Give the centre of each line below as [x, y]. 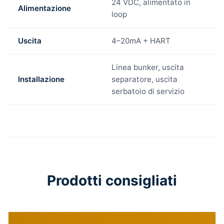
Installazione [41, 79]
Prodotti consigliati [112, 181]
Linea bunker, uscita [148, 67]
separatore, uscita [144, 79]
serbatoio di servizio [148, 91]
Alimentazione [44, 8]
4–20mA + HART [141, 41]
